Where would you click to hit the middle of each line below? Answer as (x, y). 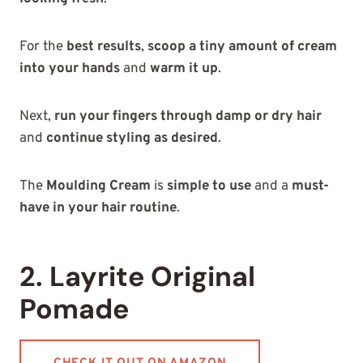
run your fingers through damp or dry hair (188, 117)
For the (43, 47)
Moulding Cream (98, 187)
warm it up (184, 69)
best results (104, 47)
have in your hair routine (98, 209)
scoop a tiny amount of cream (242, 47)
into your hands (70, 69)
